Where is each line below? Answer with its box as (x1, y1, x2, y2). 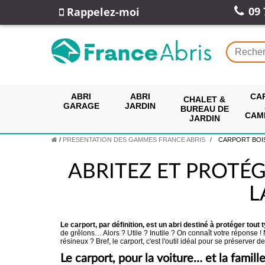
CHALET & (183, 94, 225, 104)
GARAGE (63, 101, 99, 111)
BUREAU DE (180, 104, 229, 114)
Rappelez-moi (64, 5, 140, 19)
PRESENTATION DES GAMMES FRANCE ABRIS (63, 136, 205, 143)
